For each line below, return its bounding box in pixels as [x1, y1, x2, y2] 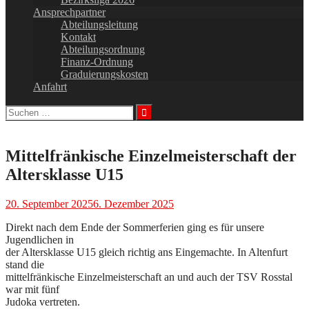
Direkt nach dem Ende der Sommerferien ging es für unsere [6, 221, 264, 233]
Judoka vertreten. [6, 295, 80, 308]
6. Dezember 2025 [93, 197, 174, 210]
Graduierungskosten [61, 68, 148, 80]
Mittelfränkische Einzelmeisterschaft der [6, 146, 297, 165]
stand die [6, 258, 44, 270]
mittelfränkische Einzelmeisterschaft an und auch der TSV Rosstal [6, 270, 292, 283]
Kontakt [61, 30, 96, 43]
